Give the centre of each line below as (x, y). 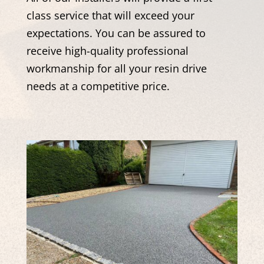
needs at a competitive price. (98, 86)
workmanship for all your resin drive (116, 68)
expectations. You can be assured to (116, 33)
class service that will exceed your (110, 15)
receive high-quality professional (107, 50)
